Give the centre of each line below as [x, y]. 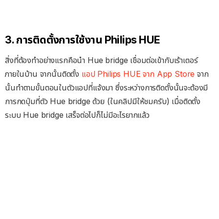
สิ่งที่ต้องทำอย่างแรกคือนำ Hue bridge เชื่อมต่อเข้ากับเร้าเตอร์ [101, 60]
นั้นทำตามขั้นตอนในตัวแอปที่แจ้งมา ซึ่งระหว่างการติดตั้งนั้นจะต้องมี [107, 88]
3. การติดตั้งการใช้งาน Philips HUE [83, 40]
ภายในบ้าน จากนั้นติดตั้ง [43, 74]
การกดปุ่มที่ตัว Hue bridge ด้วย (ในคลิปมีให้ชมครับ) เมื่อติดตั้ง [103, 101]
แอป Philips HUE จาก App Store [138, 74]
